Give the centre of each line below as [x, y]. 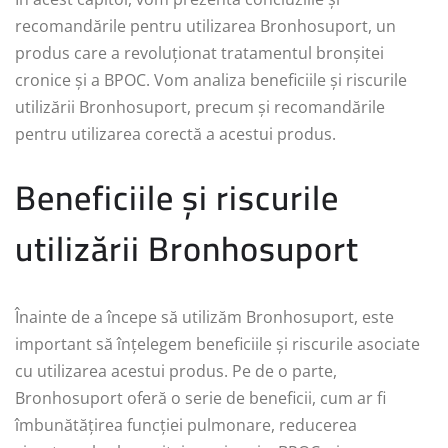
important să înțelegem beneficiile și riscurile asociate [217, 344]
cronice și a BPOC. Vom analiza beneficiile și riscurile [211, 80]
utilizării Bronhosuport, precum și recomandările [200, 107]
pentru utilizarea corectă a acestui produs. [175, 134]
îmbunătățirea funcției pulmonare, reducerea [186, 425]
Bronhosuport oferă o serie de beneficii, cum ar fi [200, 398]
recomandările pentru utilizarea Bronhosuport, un [205, 26]
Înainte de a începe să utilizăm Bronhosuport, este [204, 317]
